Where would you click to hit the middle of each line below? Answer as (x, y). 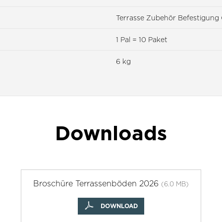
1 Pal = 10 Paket (142, 39)
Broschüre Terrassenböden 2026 (97, 183)
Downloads (111, 133)
